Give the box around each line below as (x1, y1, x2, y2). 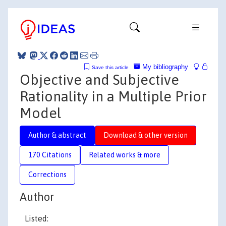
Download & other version (103, 131, 188, 139)
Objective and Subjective (20, 71, 179, 88)
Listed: (25, 214, 48, 223)
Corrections (28, 170, 67, 179)
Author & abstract (28, 131, 86, 139)
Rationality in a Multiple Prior (20, 88, 207, 104)
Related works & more (89, 150, 160, 159)
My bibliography (140, 63, 188, 71)
